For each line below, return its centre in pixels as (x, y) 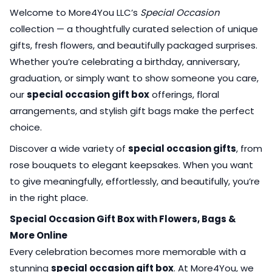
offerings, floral (184, 94)
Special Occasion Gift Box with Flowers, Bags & (123, 219)
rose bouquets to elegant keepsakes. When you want (131, 165)
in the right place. (49, 197)
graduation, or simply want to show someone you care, (134, 78)
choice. (26, 127)
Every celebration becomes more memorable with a (128, 251)
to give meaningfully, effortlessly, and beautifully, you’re (135, 181)
